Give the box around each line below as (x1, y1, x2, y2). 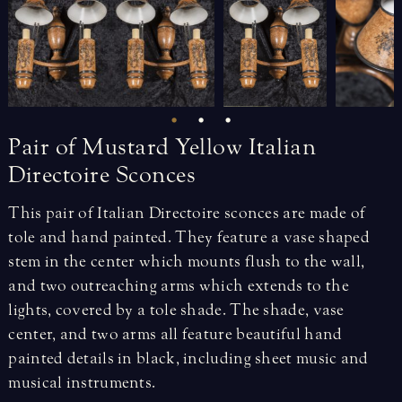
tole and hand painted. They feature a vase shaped (8, 227, 371, 247)
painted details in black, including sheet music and (8, 348, 369, 368)
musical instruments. (8, 372, 156, 392)
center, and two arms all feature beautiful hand (8, 324, 343, 344)
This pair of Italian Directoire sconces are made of (8, 203, 366, 223)
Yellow (175, 134, 243, 162)
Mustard (82, 134, 170, 162)
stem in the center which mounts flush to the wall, (8, 251, 365, 271)
